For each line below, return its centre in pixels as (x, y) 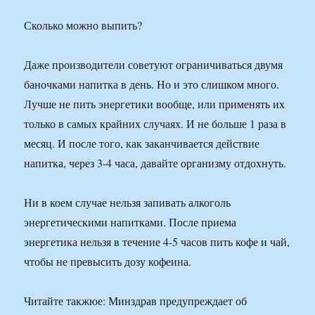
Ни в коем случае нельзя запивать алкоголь (128, 202)
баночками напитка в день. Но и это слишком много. (152, 84)
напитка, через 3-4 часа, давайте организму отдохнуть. (155, 163)
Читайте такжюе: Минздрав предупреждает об (136, 301)
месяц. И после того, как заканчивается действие (142, 143)
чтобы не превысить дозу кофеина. (108, 262)
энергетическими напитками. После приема (130, 222)
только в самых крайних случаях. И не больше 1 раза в (155, 124)
